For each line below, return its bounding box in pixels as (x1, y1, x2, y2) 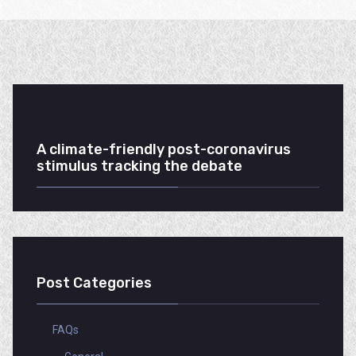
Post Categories (37, 274, 152, 292)
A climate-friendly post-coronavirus (37, 141, 291, 158)
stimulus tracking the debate (37, 157, 242, 175)
